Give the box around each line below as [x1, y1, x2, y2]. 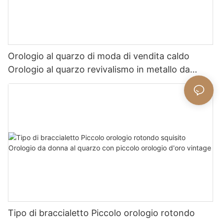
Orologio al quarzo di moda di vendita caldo [8, 50, 189, 61]
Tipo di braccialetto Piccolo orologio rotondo [8, 208, 195, 219]
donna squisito [8, 77, 69, 88]
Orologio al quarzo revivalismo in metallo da [8, 64, 190, 74]
